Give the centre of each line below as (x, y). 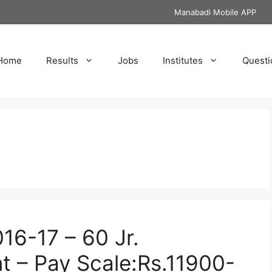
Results (62, 60)
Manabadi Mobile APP (215, 12)
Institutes (183, 60)
